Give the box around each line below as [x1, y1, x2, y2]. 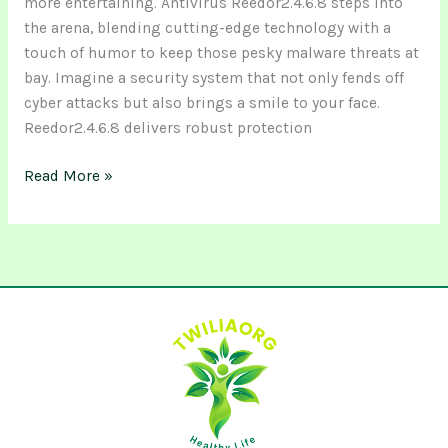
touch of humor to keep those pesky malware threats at [23, 43, 419, 62]
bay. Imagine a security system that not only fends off [23, 68, 404, 87]
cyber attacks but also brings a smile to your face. [23, 93, 380, 112]
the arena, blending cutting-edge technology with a [23, 18, 391, 37]
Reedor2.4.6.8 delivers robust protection [23, 118, 312, 137]
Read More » [23, 166, 113, 185]
